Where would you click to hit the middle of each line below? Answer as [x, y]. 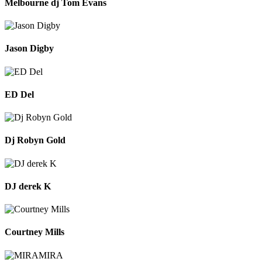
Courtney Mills [35, 232]
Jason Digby [29, 49]
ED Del [19, 94]
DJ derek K [28, 186]
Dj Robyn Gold [35, 140]
